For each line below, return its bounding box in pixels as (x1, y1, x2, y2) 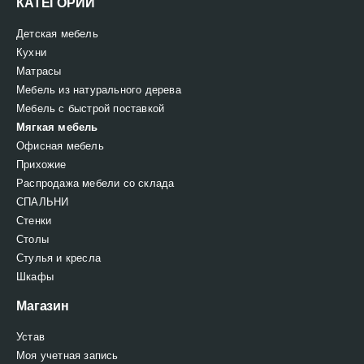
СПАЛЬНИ (16, 195, 69, 208)
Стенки (16, 214, 52, 227)
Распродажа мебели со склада (16, 176, 175, 189)
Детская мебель (16, 27, 98, 40)
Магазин (16, 298, 69, 313)
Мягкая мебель (16, 120, 98, 133)
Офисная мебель (16, 139, 104, 152)
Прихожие (16, 158, 67, 171)
